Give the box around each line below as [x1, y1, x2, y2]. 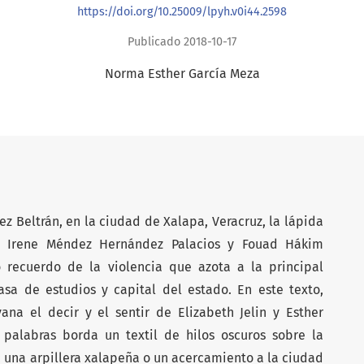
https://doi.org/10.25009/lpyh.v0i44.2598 [77, 4, 287, 19]
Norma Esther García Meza [104, 65, 260, 81]
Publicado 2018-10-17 [128, 34, 236, 49]
